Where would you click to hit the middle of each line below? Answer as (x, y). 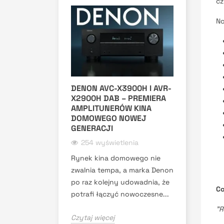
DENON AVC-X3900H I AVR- (121, 88)
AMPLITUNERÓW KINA (111, 108)
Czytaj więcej (93, 217)
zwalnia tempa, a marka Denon (122, 170)
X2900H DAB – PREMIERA (118, 98)
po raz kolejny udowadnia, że (120, 182)
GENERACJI (92, 128)
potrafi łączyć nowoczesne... (120, 194)
